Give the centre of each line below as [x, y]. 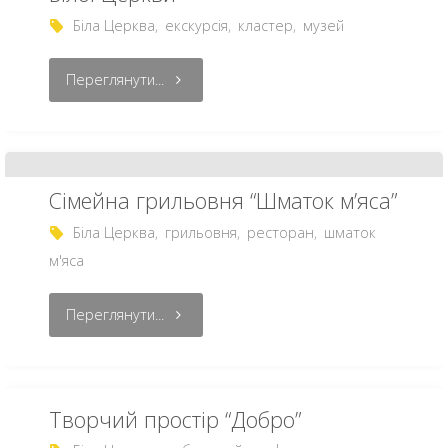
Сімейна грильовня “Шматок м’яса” [222, 201]
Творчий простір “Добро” [174, 419]
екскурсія [196, 25]
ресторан [280, 232]
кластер [265, 25]
